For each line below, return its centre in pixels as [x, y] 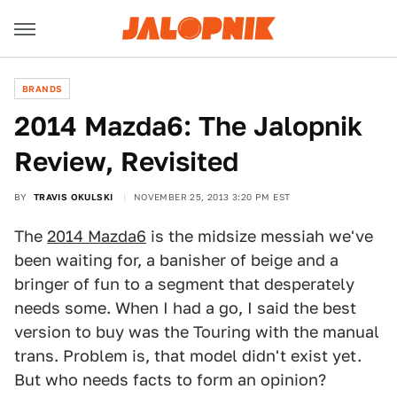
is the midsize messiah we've [260, 236]
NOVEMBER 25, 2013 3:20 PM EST [212, 197]
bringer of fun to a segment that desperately [184, 284]
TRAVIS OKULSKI [73, 197]
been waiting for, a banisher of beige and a [176, 260]
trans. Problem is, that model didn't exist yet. [188, 356]
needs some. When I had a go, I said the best [185, 308]
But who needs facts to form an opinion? [170, 380]
